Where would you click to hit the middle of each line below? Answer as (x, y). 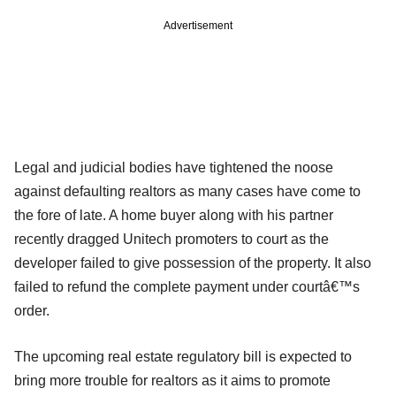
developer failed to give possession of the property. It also (193, 263)
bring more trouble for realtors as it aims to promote (172, 380)
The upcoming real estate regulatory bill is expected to (183, 356)
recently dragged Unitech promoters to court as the (171, 239)
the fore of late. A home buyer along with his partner (174, 215)
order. (32, 310)
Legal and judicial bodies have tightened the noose (174, 167)
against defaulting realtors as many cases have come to (187, 191)
